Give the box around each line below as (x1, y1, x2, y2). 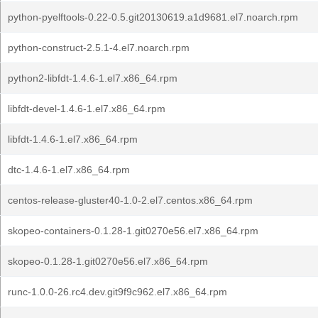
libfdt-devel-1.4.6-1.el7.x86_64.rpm (8, 103, 165, 114)
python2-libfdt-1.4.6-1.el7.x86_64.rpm (8, 72, 177, 84)
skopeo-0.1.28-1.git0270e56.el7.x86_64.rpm (8, 256, 208, 267)
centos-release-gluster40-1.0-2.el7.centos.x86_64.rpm (8, 194, 253, 206)
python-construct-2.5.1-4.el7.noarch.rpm (8, 42, 190, 53)
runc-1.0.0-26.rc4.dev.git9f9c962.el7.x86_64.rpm (8, 286, 227, 297)
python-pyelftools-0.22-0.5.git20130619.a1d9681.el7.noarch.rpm (8, 11, 298, 23)
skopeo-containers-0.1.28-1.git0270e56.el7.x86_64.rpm (8, 225, 258, 236)
